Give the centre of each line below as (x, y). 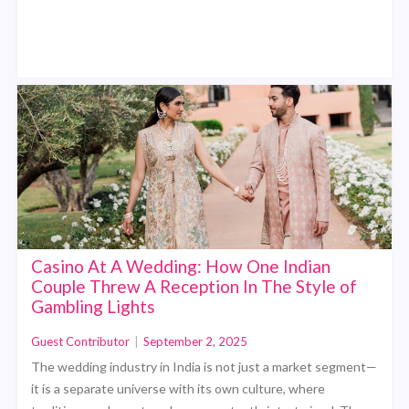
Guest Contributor (81, 341)
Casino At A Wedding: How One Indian (181, 266)
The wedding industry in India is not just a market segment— (204, 366)
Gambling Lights (94, 306)
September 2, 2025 (196, 341)
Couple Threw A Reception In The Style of (194, 286)
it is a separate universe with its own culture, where (178, 388)
